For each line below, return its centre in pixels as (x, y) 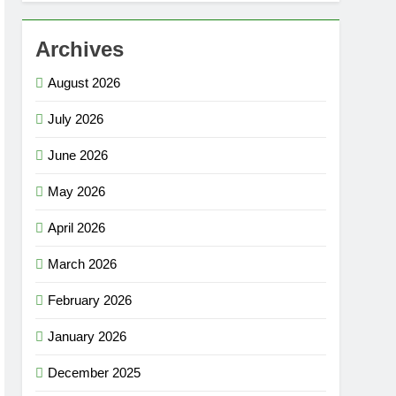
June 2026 (78, 155)
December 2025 (94, 373)
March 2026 (82, 264)
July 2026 (76, 119)
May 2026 (76, 191)
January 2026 (87, 336)
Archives (80, 49)
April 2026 (76, 228)
